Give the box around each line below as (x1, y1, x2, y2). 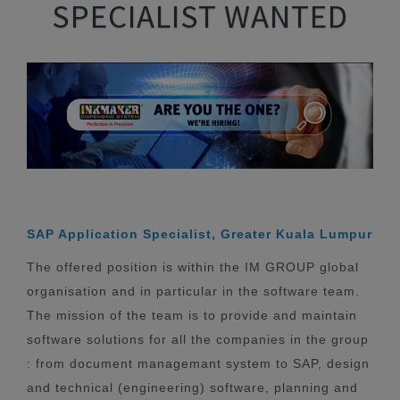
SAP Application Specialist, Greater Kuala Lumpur (27, 226, 372, 241)
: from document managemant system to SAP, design (27, 355, 370, 371)
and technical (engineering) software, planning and (27, 379, 358, 395)
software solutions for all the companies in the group (27, 331, 369, 346)
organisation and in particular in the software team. (27, 283, 360, 298)
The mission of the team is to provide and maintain (27, 307, 357, 322)
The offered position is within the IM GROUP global (27, 259, 359, 274)
